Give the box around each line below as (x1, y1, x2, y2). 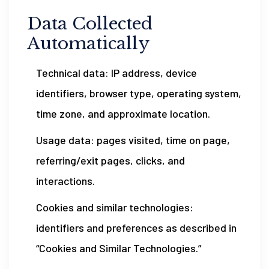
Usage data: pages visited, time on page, (36, 133, 230, 147)
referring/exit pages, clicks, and (36, 154, 185, 167)
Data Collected (27, 13, 153, 34)
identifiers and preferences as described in (36, 221, 237, 234)
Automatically (27, 33, 150, 54)
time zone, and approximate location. (36, 107, 210, 120)
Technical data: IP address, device (36, 66, 197, 79)
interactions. (36, 174, 95, 187)
